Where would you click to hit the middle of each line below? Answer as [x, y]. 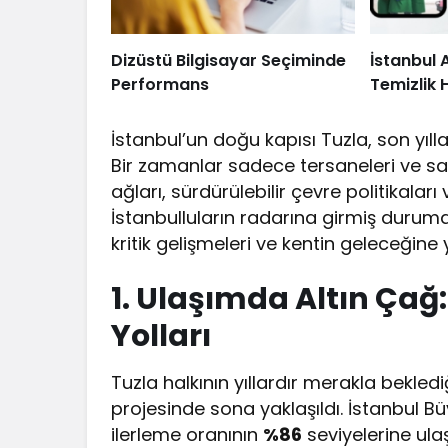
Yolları [161, 336]
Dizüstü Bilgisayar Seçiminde [228, 61]
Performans [160, 85]
